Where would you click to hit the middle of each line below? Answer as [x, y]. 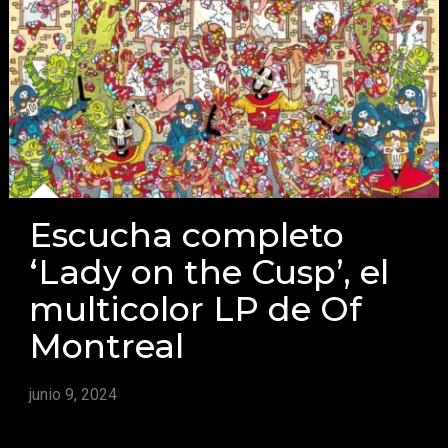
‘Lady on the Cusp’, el [208, 272]
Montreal [106, 346]
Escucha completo [186, 235]
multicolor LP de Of [195, 309]
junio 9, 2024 [72, 395]
